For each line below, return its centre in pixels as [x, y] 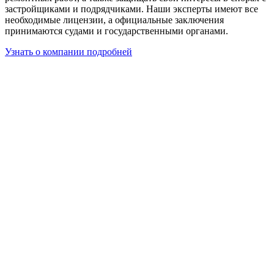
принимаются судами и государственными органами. [117, 31]
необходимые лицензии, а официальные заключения [114, 20]
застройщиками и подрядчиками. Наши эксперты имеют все [131, 9]
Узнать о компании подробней [68, 52]
